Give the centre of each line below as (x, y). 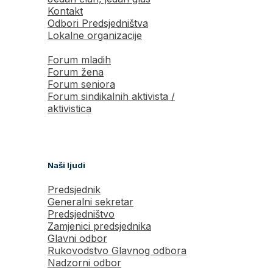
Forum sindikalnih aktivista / (111, 97)
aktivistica (69, 109)
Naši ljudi (66, 165)
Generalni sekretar (90, 202)
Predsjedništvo (81, 214)
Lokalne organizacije (95, 36)
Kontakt (65, 11)
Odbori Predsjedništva (98, 23)
